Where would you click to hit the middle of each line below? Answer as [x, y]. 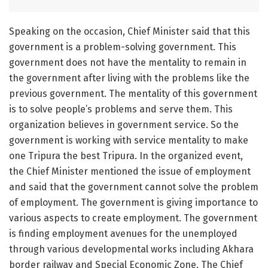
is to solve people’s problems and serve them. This [121, 109]
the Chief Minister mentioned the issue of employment [130, 171]
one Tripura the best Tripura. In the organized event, [126, 156]
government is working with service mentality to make [129, 140]
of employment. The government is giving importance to [133, 202]
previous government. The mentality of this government [133, 93]
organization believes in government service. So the [124, 124]
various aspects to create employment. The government [133, 218]
